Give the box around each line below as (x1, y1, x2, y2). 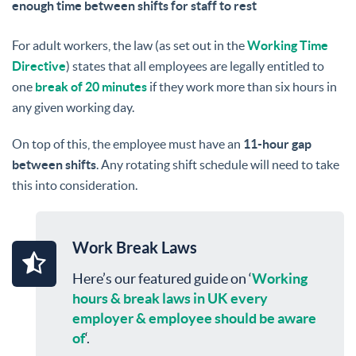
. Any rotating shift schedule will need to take (96, 157, 339, 172)
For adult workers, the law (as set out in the (12, 37, 247, 52)
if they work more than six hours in (147, 79, 337, 94)
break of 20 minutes (35, 79, 147, 94)
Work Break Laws (72, 238, 197, 257)
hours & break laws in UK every (72, 289, 268, 307)
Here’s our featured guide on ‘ (72, 269, 252, 287)
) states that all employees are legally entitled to (66, 58, 324, 73)
